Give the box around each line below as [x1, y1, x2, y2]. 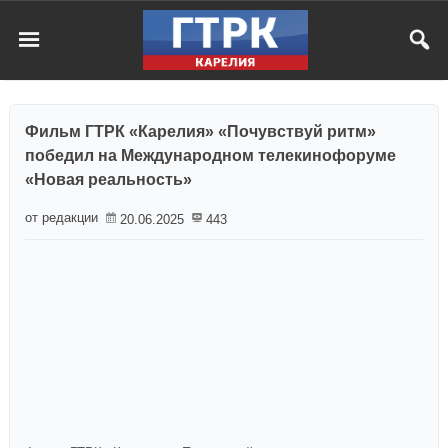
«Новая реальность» [25, 171, 192, 188]
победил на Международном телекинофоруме [25, 147, 396, 164]
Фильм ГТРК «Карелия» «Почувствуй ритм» [25, 123, 376, 140]
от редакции [25, 210, 98, 225]
